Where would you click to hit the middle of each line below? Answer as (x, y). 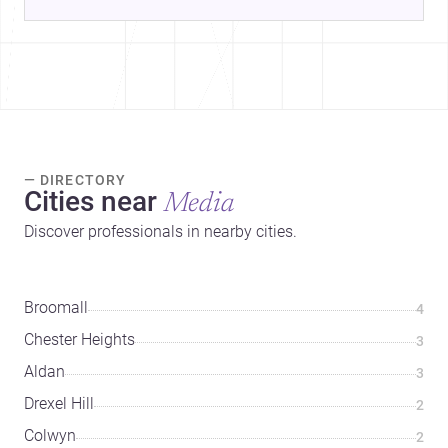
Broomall (56, 307)
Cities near (90, 201)
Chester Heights (79, 339)
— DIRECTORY (75, 179)
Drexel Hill (59, 403)
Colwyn (50, 435)
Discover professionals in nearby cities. (160, 231)
